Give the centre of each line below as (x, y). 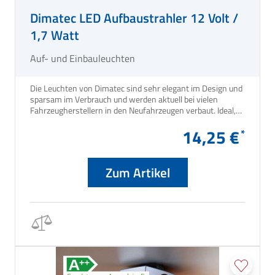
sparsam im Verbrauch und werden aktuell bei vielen (124, 99)
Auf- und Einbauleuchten (83, 59)
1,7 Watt (55, 35)
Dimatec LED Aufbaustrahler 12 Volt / (134, 18)
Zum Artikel (137, 173)
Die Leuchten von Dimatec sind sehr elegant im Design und (136, 88)
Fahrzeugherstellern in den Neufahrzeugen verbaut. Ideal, (124, 110)
